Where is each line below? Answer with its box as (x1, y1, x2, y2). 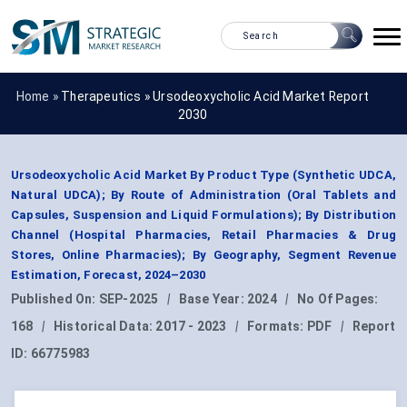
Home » (15, 88, 62, 104)
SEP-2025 (98, 292, 159, 307)
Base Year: (178, 292, 248, 307)
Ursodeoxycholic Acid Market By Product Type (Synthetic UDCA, (11, 168, 396, 183)
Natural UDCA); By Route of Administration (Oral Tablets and (11, 188, 396, 203)
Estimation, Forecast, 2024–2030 (11, 268, 206, 283)
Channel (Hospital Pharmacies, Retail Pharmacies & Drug (11, 228, 396, 243)
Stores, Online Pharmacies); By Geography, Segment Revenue (11, 248, 396, 263)
